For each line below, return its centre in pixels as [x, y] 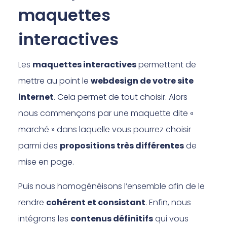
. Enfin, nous [168, 202]
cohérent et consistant [96, 202]
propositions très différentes [122, 145]
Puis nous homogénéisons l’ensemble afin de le [112, 186]
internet [36, 97]
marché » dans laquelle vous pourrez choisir [105, 129]
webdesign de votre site [142, 81]
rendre [32, 202]
